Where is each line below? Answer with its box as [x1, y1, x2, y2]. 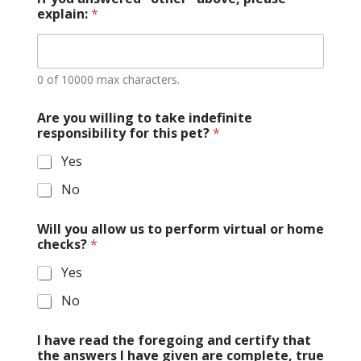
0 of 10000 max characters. [36, 72, 180, 88]
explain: [36, 5, 91, 23]
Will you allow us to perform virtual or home [36, 220, 324, 239]
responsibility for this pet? [36, 124, 213, 143]
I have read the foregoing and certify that [36, 331, 311, 350]
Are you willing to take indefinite [36, 109, 252, 127]
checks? [36, 235, 90, 254]
